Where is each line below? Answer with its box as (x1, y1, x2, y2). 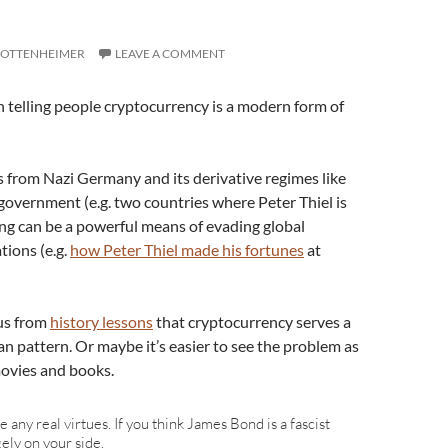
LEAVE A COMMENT (115, 46, 225, 61)
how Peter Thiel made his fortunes (70, 240, 304, 259)
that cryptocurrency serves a (153, 312, 351, 331)
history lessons (50, 312, 153, 331)
